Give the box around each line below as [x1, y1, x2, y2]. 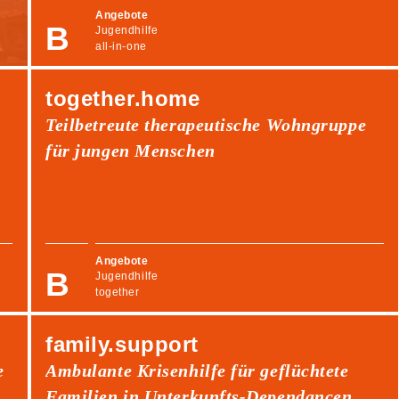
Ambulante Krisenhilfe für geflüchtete [45, 360, 349, 380]
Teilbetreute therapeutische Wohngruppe [45, 114, 367, 134]
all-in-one [95, 39, 147, 53]
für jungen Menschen [45, 140, 216, 160]
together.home [45, 85, 200, 110]
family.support [45, 331, 199, 356]
